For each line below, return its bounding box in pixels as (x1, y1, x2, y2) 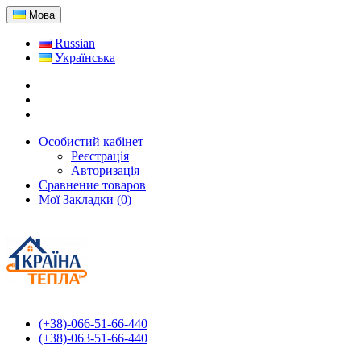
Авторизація (71, 164, 139, 177)
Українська (52, 51, 115, 64)
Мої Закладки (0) (39, 193, 131, 206)
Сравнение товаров (39, 178, 146, 192)
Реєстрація (71, 149, 129, 163)
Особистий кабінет (39, 135, 143, 148)
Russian (52, 36, 95, 50)
